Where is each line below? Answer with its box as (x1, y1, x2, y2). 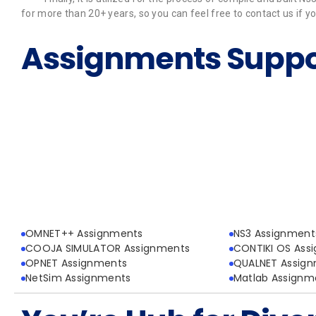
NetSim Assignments (25, 271, 131, 286)
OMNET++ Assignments (25, 226, 143, 241)
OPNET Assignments (25, 256, 128, 271)
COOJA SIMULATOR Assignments (25, 241, 190, 256)
